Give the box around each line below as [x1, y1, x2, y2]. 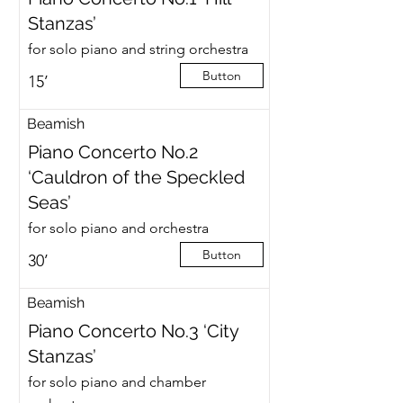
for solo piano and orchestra [27, 219, 209, 237]
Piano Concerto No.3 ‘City [27, 320, 238, 342]
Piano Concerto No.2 [27, 141, 198, 163]
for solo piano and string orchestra [27, 40, 248, 58]
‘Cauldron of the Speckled [27, 166, 245, 188]
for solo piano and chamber [27, 373, 206, 390]
